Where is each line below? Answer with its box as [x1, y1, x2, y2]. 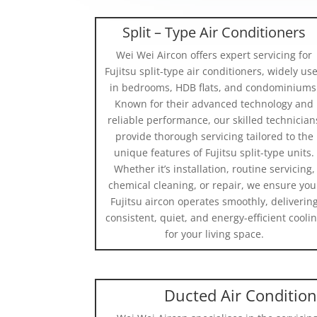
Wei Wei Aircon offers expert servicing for [116, 47, 313, 62]
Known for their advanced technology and [115, 96, 314, 110]
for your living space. [164, 226, 264, 241]
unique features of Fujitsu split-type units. [114, 145, 315, 159]
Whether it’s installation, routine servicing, [113, 161, 315, 175]
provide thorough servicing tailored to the [115, 129, 313, 143]
